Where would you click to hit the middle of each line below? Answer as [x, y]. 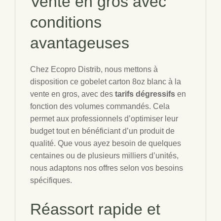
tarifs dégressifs [145, 94]
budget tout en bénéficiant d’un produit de [102, 131]
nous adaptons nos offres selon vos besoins [107, 168]
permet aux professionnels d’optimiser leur [104, 119]
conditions [66, 22]
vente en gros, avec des [73, 94]
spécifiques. [51, 180]
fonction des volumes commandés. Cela [100, 106]
